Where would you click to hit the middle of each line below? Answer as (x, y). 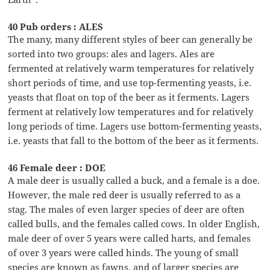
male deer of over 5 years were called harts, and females (130, 238)
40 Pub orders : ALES (56, 26)
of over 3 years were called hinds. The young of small (124, 252)
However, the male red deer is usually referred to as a (124, 194)
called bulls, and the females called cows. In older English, (134, 223)
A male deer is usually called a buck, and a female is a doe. (134, 180)
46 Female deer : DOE (57, 167)
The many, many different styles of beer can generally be (130, 39)
